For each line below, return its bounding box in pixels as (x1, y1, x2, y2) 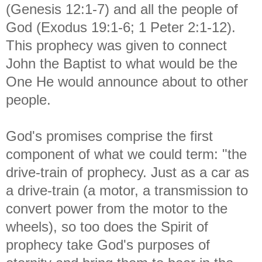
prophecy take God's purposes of (6, 236, 210, 253)
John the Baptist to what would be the (6, 55, 237, 71)
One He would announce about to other (6, 73, 248, 89)
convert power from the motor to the (6, 200, 227, 216)
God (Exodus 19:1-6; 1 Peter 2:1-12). (6, 19, 236, 35)
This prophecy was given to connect (6, 37, 227, 53)
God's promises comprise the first (6, 127, 213, 144)
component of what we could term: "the (6, 146, 247, 162)
